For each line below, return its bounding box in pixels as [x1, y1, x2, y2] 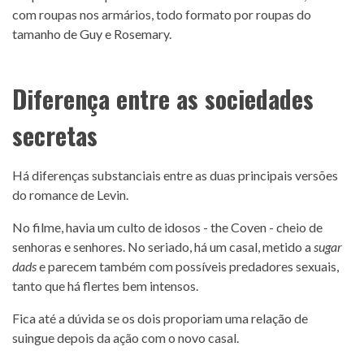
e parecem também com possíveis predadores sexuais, [37, 258, 339, 274]
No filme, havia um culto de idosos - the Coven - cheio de [12, 219, 323, 235]
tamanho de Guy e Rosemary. [12, 25, 171, 41]
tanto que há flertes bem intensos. [12, 277, 198, 293]
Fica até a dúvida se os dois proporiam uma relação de [12, 310, 308, 326]
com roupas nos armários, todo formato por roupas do [12, 6, 311, 22]
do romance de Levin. [12, 186, 128, 202]
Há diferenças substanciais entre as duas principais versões [12, 167, 338, 183]
